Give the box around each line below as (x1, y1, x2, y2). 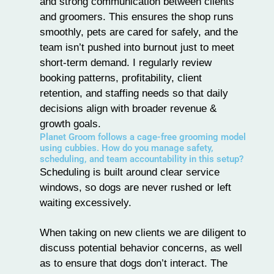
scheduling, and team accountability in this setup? (40, 153, 243, 165)
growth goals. (40, 117, 101, 130)
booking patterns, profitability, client (40, 71, 202, 84)
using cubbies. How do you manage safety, (40, 142, 213, 154)
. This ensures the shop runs (103, 10, 234, 23)
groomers (59, 10, 103, 23)
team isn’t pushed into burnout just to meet (40, 40, 234, 53)
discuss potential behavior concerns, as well (40, 241, 242, 254)
